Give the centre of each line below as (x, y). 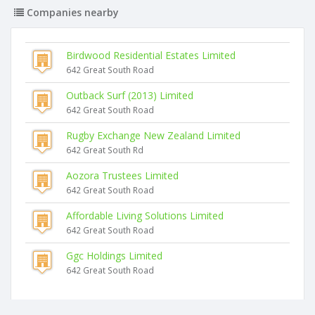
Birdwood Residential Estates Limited (151, 55)
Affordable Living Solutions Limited (145, 216)
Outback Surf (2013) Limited (130, 95)
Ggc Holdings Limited (114, 256)
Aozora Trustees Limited (122, 175)
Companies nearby (71, 12)
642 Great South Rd (105, 150)
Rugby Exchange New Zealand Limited (153, 135)
